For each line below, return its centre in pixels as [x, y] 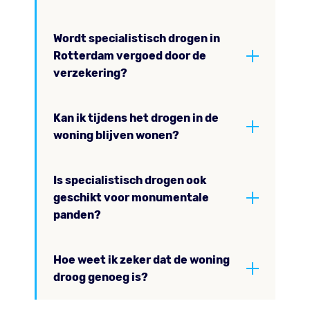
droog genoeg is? [101, 277]
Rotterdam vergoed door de [130, 56]
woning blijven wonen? [116, 135]
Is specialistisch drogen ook [130, 180]
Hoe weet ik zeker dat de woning [142, 260]
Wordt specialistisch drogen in [137, 38]
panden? [77, 215]
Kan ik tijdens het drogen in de [136, 118]
